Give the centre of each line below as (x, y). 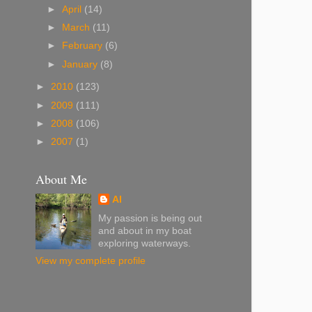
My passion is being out (150, 218)
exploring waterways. (145, 243)
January (81, 64)
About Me (61, 179)
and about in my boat (145, 231)
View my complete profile (91, 260)
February (84, 46)
